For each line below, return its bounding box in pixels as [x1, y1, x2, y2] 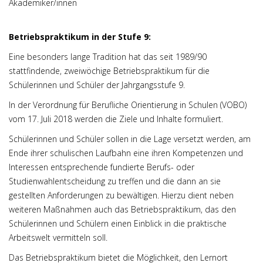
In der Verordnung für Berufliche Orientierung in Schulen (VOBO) [9, 99, 247, 110]
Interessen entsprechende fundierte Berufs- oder [9, 161, 194, 173]
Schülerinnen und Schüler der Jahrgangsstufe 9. [9, 79, 185, 90]
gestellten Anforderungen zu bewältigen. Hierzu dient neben [9, 190, 234, 201]
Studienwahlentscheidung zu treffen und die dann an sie [9, 176, 221, 187]
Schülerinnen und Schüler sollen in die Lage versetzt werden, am [9, 133, 251, 144]
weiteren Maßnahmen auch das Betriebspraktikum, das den [9, 204, 236, 215]
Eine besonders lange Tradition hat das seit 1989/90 [9, 51, 207, 62]
